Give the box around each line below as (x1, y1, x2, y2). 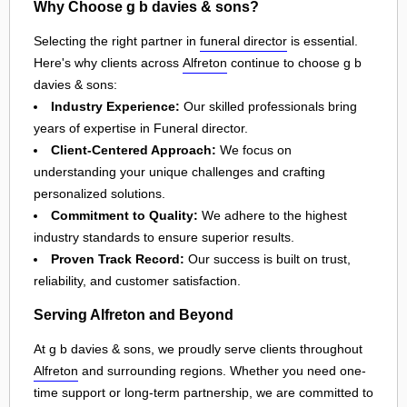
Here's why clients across (34, 55, 183, 70)
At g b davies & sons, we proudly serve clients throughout (34, 341, 362, 356)
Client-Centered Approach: (51, 142, 216, 157)
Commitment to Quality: (51, 207, 198, 223)
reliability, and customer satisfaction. (34, 273, 241, 288)
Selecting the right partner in (34, 33, 200, 48)
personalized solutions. (34, 185, 165, 201)
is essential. (287, 33, 358, 48)
